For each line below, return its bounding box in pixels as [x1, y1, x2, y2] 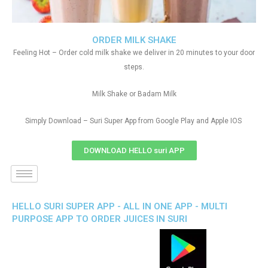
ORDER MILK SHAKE [92, 34, 176, 45]
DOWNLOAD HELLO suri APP [83, 145, 185, 155]
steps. [124, 62, 144, 71]
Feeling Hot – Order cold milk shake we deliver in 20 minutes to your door [13, 48, 255, 57]
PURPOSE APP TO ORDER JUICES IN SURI [12, 213, 187, 224]
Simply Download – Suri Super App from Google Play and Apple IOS [25, 116, 243, 125]
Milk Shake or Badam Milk [92, 89, 176, 98]
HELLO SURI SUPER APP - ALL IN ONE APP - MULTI [12, 200, 227, 212]
